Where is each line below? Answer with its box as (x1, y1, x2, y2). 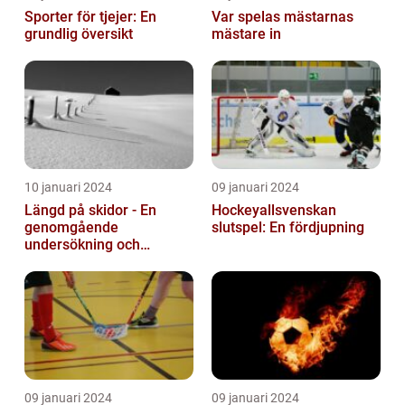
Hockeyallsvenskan (212, 202, 336, 220)
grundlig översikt (24, 25, 133, 43)
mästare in (212, 25, 281, 43)
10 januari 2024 (24, 180, 112, 195)
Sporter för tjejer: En (24, 8, 156, 26)
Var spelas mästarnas (212, 8, 353, 26)
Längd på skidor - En (24, 202, 156, 220)
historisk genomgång (24, 253, 161, 271)
